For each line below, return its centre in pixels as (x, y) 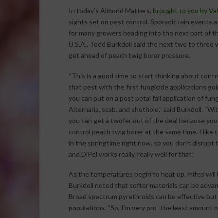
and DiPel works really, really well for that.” (131, 154)
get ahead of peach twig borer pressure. (129, 55)
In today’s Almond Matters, (110, 11)
